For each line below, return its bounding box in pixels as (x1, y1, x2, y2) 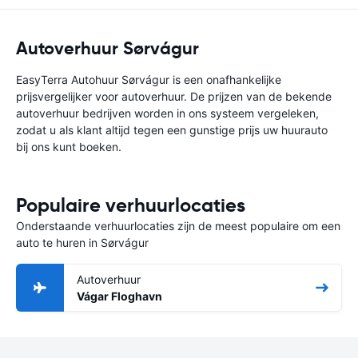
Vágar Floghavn (77, 289, 162, 303)
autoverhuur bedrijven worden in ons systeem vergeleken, (16, 106, 319, 120)
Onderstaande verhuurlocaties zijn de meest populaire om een (16, 219, 340, 233)
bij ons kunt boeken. (16, 140, 121, 153)
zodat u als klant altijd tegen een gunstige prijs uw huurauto (16, 123, 328, 137)
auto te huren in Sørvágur (16, 236, 149, 249)
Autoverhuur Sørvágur (16, 38, 199, 59)
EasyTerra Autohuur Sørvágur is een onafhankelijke (16, 73, 281, 86)
